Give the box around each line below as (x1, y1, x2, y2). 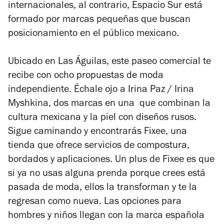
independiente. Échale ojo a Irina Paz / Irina (8, 85, 194, 96)
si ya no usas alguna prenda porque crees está (8, 169, 205, 180)
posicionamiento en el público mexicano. (8, 29, 179, 40)
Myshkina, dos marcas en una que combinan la (8, 99, 210, 110)
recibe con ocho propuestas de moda (8, 71, 163, 82)
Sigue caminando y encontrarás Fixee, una (8, 127, 187, 138)
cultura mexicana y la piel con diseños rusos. (8, 113, 196, 124)
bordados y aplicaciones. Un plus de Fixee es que (8, 155, 214, 166)
